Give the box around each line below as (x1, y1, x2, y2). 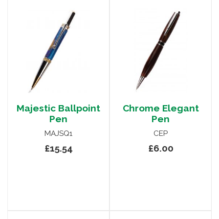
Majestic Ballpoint (17, 103, 100, 114)
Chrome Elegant (122, 103, 199, 114)
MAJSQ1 (44, 129, 72, 138)
